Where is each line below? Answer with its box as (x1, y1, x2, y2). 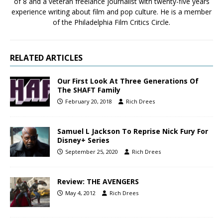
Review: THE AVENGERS (57, 176, 139, 186)
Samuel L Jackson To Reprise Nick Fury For (57, 126, 208, 136)
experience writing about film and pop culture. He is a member (11, 6, 212, 16)
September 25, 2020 (65, 147, 118, 155)
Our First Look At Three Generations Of (57, 76, 199, 86)
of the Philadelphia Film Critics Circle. (53, 17, 170, 27)
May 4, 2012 (65, 189, 96, 197)
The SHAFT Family (57, 85, 120, 95)
